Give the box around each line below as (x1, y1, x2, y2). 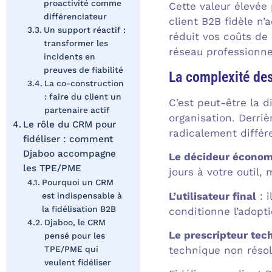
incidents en (43, 52, 95, 62)
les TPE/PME (23, 163, 82, 174)
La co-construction (44, 78, 124, 89)
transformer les (43, 38, 108, 49)
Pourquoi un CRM (41, 177, 114, 188)
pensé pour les (44, 231, 105, 241)
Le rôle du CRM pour (23, 119, 117, 131)
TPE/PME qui (44, 244, 98, 254)
